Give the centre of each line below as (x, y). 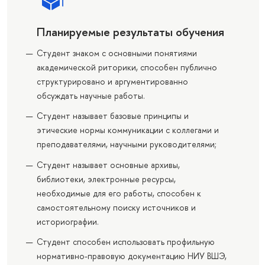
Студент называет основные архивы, (108, 164)
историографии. (67, 221)
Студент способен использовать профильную (125, 242)
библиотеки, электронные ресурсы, (106, 179)
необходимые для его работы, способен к (119, 193)
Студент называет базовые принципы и (112, 116)
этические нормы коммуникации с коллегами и (127, 130)
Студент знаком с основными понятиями (117, 53)
